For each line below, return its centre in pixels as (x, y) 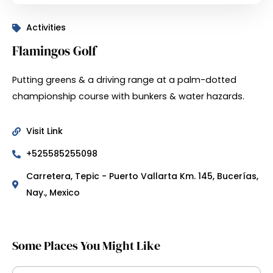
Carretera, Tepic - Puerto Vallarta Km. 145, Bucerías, (142, 176)
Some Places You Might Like (86, 246)
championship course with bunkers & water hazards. (128, 96)
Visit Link (44, 131)
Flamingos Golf (54, 51)
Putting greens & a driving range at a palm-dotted (124, 80)
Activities (46, 27)
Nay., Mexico (53, 193)
